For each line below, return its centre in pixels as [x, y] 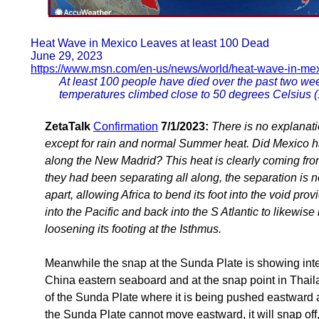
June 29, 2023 [67, 56]
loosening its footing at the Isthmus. [133, 229]
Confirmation [126, 126]
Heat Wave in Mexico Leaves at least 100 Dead [150, 43]
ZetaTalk [68, 126]
